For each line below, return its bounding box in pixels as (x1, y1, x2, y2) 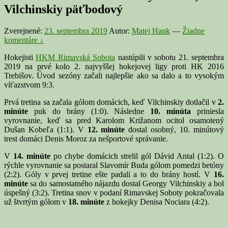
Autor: (109, 26, 132, 35)
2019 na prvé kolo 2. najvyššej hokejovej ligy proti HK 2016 (4, 62, 224, 71)
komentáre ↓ (4, 35, 44, 44)
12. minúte (87, 125, 125, 134)
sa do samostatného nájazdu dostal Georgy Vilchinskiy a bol (28, 179, 224, 188)
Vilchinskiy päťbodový (4, 2, 123, 16)
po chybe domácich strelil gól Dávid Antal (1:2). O (50, 151, 224, 160)
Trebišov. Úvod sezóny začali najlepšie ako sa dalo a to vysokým (4, 71, 224, 80)
